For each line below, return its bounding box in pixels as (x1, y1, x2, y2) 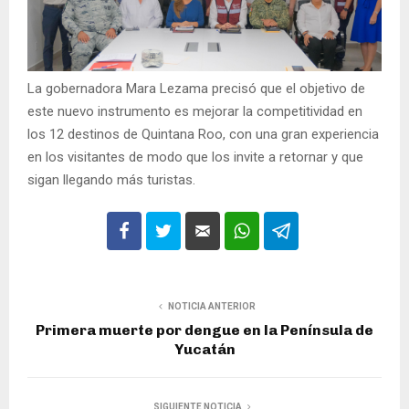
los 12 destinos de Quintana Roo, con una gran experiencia (27, 125, 379, 142)
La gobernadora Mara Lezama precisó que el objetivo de (27, 79, 365, 97)
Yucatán (173, 340, 236, 358)
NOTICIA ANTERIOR (168, 300, 256, 311)
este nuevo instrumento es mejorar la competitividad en (27, 102, 362, 120)
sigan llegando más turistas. (27, 171, 195, 188)
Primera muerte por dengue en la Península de (36, 320, 373, 339)
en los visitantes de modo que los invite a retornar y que (27, 148, 363, 165)
